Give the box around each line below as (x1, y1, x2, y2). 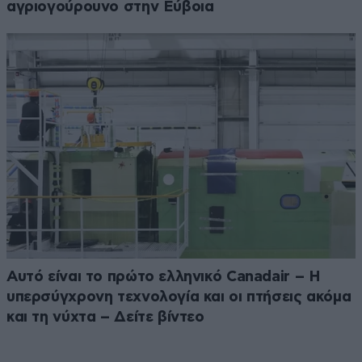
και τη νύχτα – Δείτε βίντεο (6, 309, 204, 326)
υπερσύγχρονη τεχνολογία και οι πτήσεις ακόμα (6, 289, 351, 305)
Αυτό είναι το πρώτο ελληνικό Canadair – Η (6, 269, 321, 285)
